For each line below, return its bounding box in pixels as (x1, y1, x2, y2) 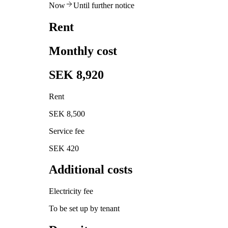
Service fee (49, 126, 84, 135)
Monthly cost (49, 44, 117, 58)
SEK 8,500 (49, 109, 85, 118)
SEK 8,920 (49, 68, 104, 81)
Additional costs (49, 163, 132, 177)
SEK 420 (49, 144, 79, 153)
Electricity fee (49, 187, 93, 196)
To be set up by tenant (49, 204, 120, 213)
